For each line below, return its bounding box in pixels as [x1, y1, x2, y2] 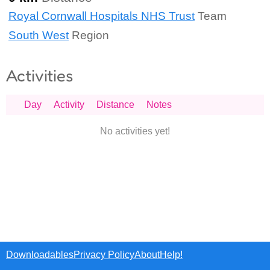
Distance [96, 99, 134, 110]
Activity [54, 99, 84, 110]
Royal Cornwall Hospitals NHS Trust [8, 10, 195, 23]
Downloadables [6, 250, 74, 260]
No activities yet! [100, 126, 170, 137]
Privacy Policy [74, 250, 134, 260]
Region [69, 28, 109, 42]
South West [8, 28, 69, 42]
